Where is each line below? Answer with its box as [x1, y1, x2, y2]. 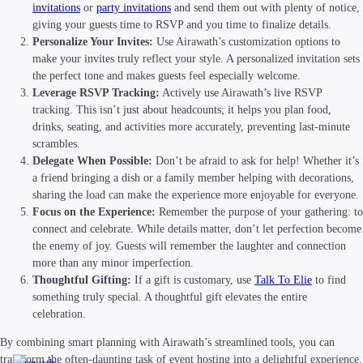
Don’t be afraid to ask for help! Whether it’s [152, 155, 359, 168]
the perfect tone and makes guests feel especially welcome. [32, 70, 301, 83]
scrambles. [32, 138, 80, 151]
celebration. [32, 308, 86, 321]
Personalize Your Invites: [32, 36, 153, 49]
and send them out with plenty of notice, [171, 2, 360, 15]
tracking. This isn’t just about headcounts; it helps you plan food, [32, 104, 331, 117]
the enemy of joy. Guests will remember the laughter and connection [32, 240, 346, 253]
